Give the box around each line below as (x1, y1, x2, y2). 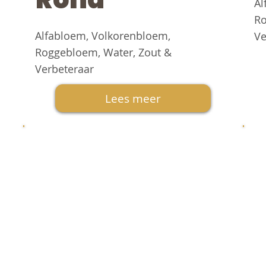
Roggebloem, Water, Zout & (34, 45, 172, 59)
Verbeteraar (34, 61, 94, 76)
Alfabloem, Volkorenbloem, (34, 28, 170, 43)
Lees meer (104, 90, 161, 106)
